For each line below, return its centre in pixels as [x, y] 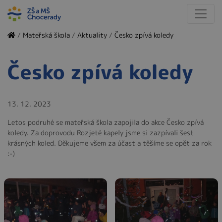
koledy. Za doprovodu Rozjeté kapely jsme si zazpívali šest [101, 133]
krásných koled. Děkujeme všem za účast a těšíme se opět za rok [110, 143]
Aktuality [92, 35]
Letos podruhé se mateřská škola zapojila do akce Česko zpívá [106, 122]
